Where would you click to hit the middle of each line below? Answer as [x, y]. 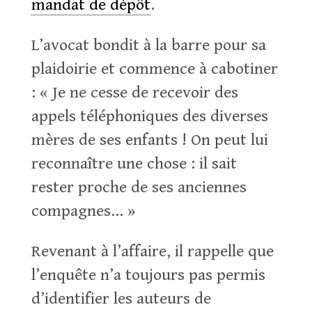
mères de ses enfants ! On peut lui [149, 140]
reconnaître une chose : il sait [134, 164]
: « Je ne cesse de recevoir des [134, 93]
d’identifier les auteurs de [121, 299]
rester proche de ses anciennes [139, 187]
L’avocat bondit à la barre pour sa [148, 45]
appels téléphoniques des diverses [149, 116]
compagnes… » [83, 211]
